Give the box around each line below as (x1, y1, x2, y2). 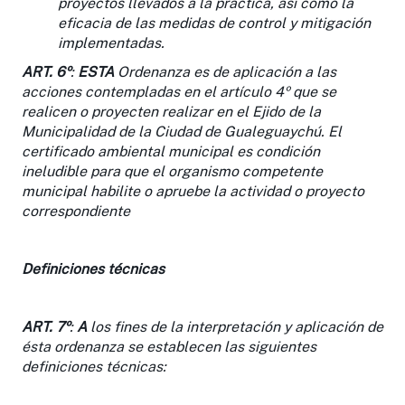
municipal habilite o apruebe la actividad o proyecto (22, 182, 364, 200)
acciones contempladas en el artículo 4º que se (22, 82, 336, 100)
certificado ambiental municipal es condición (22, 142, 320, 160)
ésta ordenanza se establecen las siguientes (22, 337, 316, 355)
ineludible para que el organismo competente (22, 162, 323, 180)
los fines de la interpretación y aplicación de (90, 317, 383, 335)
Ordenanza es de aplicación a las (114, 62, 336, 80)
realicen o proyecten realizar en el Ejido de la (22, 102, 321, 120)
